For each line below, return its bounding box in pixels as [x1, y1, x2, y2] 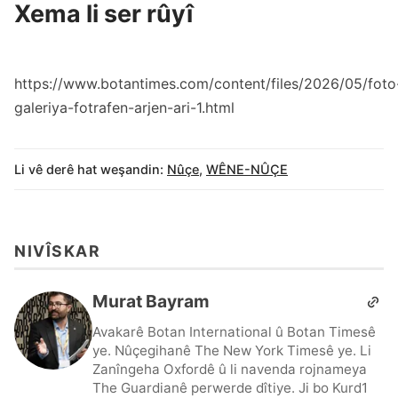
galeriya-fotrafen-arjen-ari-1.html [14, 99, 235, 117]
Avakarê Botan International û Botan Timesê [92, 322, 376, 340]
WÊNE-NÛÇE [206, 162, 288, 178]
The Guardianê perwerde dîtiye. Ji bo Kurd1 [92, 378, 368, 396]
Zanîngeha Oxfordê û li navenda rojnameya [92, 360, 367, 378]
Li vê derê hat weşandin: [14, 162, 163, 178]
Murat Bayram [92, 291, 210, 313]
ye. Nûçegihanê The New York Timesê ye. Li [92, 341, 371, 359]
